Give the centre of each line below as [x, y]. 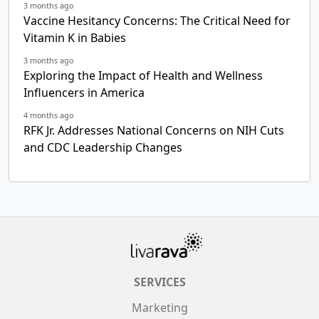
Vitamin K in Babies [75, 38]
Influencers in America [84, 93]
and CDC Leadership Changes [103, 148]
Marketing [159, 308]
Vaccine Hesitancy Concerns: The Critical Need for [157, 21]
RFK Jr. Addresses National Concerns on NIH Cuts [154, 131]
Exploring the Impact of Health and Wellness [143, 76]
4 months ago [48, 116]
